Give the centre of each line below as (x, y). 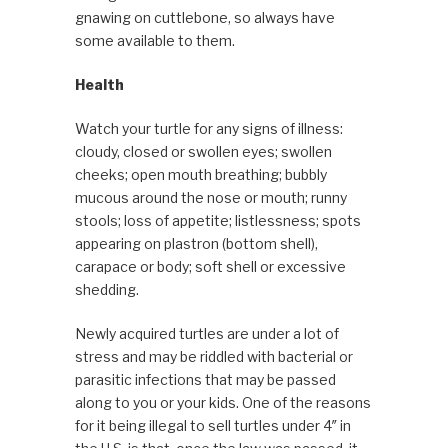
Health (99, 85)
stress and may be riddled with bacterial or (213, 357)
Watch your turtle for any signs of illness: (208, 129)
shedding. (106, 290)
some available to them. (154, 41)
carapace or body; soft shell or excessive (210, 267)
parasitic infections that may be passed (205, 380)
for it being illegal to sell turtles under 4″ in (212, 426)
